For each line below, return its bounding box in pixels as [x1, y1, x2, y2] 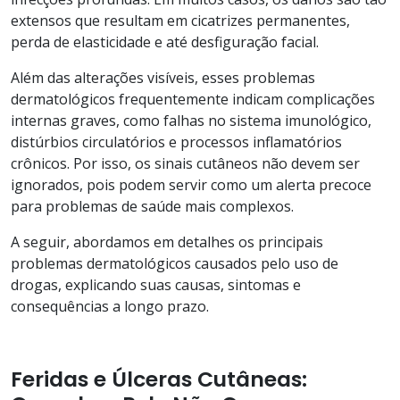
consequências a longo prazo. [11, 296, 209, 316]
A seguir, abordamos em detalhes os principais [11, 231, 323, 252]
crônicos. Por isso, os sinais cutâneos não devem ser [11, 153, 360, 173]
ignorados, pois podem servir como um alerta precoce [11, 174, 371, 195]
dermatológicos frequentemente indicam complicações [11, 88, 375, 109]
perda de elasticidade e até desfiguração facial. [11, 31, 319, 52]
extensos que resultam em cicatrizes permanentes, [11, 10, 350, 30]
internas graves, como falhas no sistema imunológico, [11, 110, 371, 130]
